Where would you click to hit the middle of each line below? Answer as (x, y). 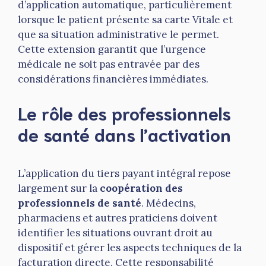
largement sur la (59, 188)
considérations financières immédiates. (113, 79)
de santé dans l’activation (124, 134)
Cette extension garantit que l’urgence (112, 50)
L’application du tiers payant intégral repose (124, 173)
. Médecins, (169, 203)
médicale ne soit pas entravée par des (109, 64)
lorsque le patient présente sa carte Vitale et (125, 20)
